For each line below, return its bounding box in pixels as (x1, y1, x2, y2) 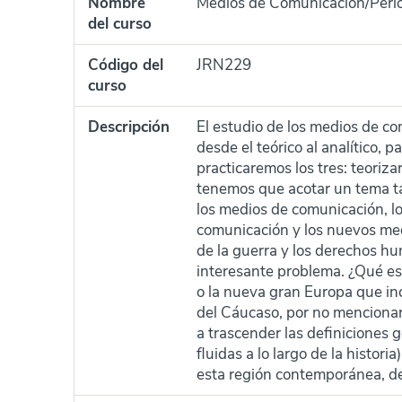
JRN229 (197, 55, 251, 75)
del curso (88, 13, 152, 34)
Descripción (88, 117, 170, 137)
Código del (88, 55, 163, 75)
